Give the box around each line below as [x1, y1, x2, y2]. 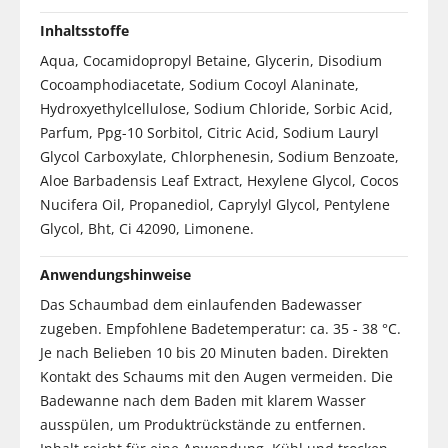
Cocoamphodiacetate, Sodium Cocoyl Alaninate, [40, 74, 359, 94]
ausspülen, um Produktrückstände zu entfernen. [40, 414, 366, 434]
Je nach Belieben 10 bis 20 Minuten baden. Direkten [40, 342, 389, 362]
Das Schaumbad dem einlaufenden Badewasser [40, 294, 362, 314]
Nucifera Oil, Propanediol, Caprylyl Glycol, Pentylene [40, 194, 390, 214]
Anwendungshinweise [40, 264, 191, 284]
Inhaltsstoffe [40, 20, 129, 40]
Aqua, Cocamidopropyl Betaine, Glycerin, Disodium [40, 50, 382, 70]
